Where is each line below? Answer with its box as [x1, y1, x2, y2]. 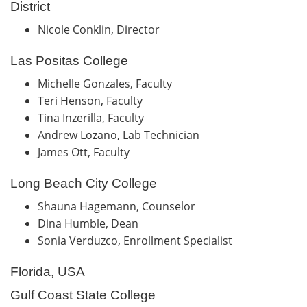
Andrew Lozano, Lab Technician [38, 127, 202, 143]
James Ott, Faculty [38, 144, 135, 160]
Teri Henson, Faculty [38, 93, 148, 108]
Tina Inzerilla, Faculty [38, 110, 149, 125]
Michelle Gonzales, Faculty [38, 75, 177, 91]
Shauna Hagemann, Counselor [38, 198, 201, 214]
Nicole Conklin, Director [38, 21, 168, 37]
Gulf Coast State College [10, 287, 156, 302]
